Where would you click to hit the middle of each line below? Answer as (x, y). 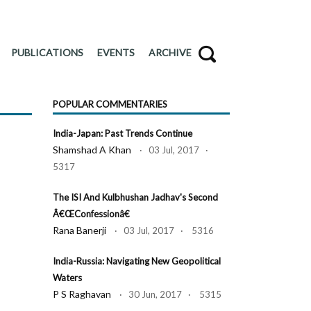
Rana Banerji (79, 230)
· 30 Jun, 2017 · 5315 (166, 294)
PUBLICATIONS (47, 52)
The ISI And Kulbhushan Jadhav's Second (135, 197)
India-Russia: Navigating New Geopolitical (137, 261)
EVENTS (116, 52)
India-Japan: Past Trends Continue (123, 133)
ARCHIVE (170, 52)
